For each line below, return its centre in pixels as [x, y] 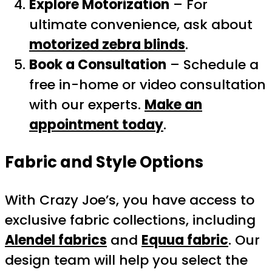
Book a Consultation [98, 65]
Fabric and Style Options [104, 162]
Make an [173, 105]
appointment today [96, 125]
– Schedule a [212, 65]
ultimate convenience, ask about [141, 25]
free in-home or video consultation [148, 85]
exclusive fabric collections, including [130, 220]
